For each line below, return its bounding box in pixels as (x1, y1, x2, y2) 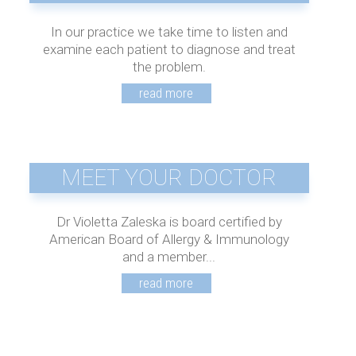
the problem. (132, 58, 206, 75)
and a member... (122, 248, 216, 265)
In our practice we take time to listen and (50, 23, 288, 40)
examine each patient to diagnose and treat (42, 41, 296, 57)
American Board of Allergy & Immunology (48, 230, 289, 247)
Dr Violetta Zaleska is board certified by (56, 213, 282, 230)
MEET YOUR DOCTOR (61, 164, 277, 191)
